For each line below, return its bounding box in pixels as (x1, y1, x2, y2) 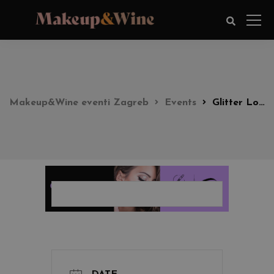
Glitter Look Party (212, 98, 259, 108)
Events (165, 98, 196, 108)
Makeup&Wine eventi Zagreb (9, 98, 149, 108)
